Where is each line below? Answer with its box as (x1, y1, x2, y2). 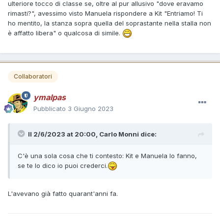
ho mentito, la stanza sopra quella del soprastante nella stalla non (8, 19, 211, 27)
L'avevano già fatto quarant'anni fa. (8, 189, 118, 197)
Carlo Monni (99, 130, 139, 138)
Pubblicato (33, 104, 68, 112)
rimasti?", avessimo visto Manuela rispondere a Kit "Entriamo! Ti (8, 9, 203, 17)
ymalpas (33, 92, 66, 102)
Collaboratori (14, 73, 52, 81)
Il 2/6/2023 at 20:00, (28, 130, 99, 138)
